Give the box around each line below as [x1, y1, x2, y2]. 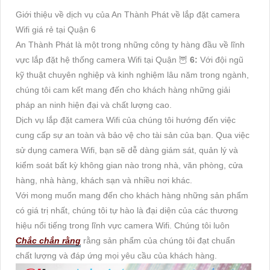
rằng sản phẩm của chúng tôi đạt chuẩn [81, 236, 235, 246]
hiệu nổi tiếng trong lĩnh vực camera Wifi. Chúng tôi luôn [16, 221, 230, 231]
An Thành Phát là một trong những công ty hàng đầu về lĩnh [16, 40, 245, 50]
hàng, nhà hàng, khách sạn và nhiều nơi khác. [16, 175, 192, 186]
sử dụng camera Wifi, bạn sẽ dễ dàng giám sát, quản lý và [16, 145, 238, 155]
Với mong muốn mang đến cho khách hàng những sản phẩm [16, 190, 248, 201]
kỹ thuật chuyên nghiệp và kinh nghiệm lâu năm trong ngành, [16, 70, 249, 80]
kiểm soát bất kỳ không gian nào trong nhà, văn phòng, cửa [16, 160, 243, 171]
